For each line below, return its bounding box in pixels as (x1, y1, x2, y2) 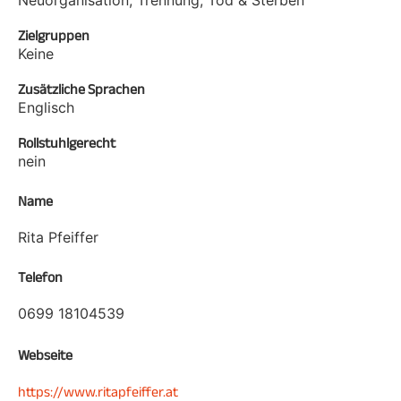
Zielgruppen (18, 27, 90, 43)
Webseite (18, 346, 73, 363)
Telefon (18, 269, 63, 285)
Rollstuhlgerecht (18, 134, 115, 150)
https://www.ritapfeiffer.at (18, 383, 178, 399)
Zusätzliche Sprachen (18, 81, 145, 97)
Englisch (18, 98, 74, 116)
